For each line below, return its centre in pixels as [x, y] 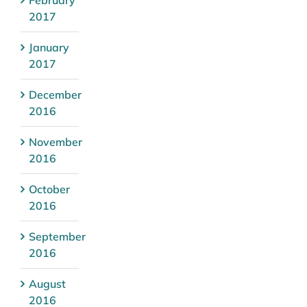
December [55, 95]
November [56, 142]
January [49, 48]
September [57, 237]
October [49, 189]
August [47, 284]
